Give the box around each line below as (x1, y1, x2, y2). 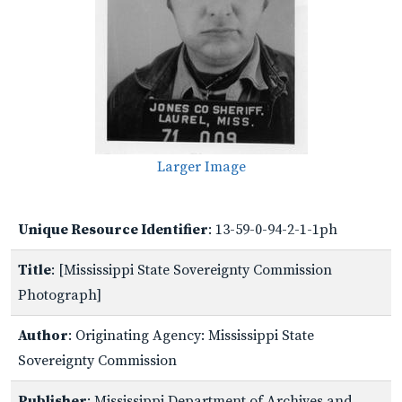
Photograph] (18, 285, 101, 304)
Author (18, 326, 68, 345)
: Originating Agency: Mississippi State (68, 326, 314, 345)
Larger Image (156, 157, 246, 176)
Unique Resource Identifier (18, 220, 208, 239)
